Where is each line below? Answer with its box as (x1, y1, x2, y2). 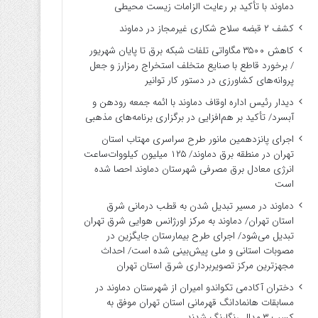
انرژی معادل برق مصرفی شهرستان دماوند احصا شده (94, 162, 294, 177)
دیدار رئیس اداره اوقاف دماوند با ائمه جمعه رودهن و (92, 95, 294, 110)
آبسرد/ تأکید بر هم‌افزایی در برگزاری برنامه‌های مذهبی (84, 110, 294, 125)
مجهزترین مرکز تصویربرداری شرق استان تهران (116, 258, 294, 273)
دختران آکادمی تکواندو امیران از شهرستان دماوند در (94, 280, 294, 295)
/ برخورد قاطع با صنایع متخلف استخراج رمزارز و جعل (89, 58, 294, 73)
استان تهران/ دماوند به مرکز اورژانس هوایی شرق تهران (83, 214, 294, 229)
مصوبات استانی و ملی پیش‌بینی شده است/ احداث (100, 243, 294, 258)
